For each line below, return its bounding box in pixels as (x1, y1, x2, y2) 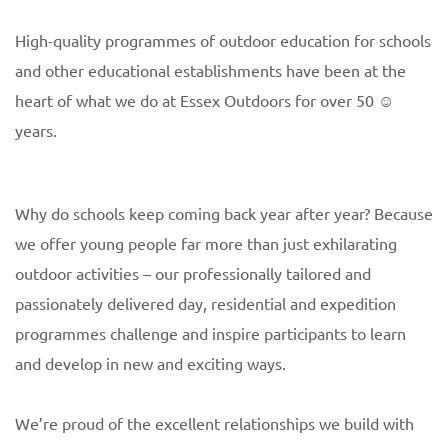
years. (15, 120, 57, 141)
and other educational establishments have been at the (15, 60, 406, 81)
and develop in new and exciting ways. (15, 352, 286, 373)
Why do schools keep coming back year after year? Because (15, 202, 433, 223)
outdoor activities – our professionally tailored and (15, 262, 371, 283)
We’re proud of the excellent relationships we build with (15, 412, 414, 433)
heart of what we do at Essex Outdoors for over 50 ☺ (15, 90, 394, 111)
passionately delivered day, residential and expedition (15, 292, 396, 313)
